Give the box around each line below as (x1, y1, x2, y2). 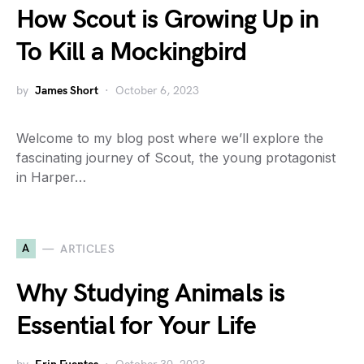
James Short (35, 84, 98, 97)
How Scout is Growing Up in (16, 4, 319, 36)
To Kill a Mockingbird (16, 37, 247, 68)
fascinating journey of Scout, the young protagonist (16, 149, 336, 166)
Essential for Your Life (16, 310, 257, 342)
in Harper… (16, 169, 86, 185)
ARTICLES (60, 241, 115, 256)
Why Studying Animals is (16, 278, 285, 310)
